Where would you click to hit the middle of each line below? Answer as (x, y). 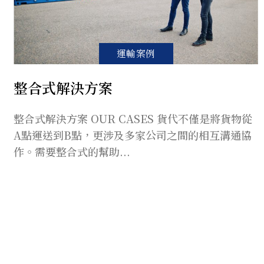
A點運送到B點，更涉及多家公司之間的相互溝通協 (133, 135)
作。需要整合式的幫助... (72, 152)
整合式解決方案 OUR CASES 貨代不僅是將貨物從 (133, 119)
